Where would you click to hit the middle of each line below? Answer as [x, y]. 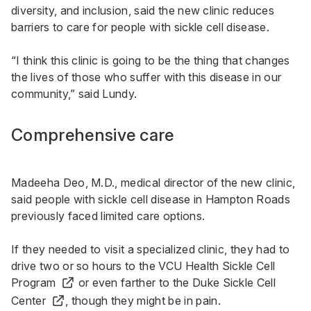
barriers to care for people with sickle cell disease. [140, 27]
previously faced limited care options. [108, 216]
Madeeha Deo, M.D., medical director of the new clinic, [153, 183]
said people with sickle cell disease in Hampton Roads [151, 200]
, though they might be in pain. [143, 301]
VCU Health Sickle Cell [217, 266]
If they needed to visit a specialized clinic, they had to [151, 250]
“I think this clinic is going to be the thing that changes [151, 61]
